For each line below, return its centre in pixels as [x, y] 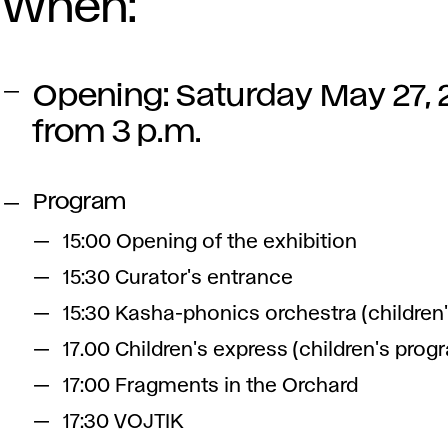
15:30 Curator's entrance [178, 278]
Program [80, 202]
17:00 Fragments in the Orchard [211, 386]
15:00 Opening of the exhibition [210, 242]
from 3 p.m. [117, 132]
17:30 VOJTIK [123, 422]
